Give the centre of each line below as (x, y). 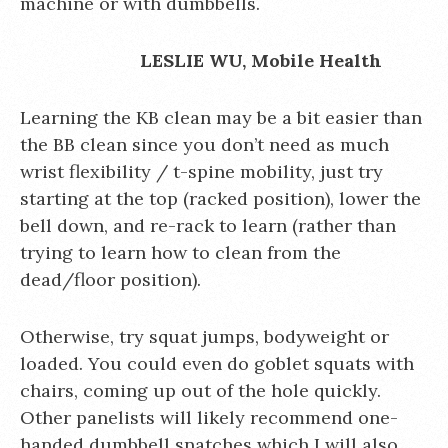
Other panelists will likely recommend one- (209, 417)
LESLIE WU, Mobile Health (261, 60)
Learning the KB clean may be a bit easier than (221, 117)
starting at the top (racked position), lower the (220, 198)
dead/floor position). (110, 279)
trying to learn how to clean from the (180, 252)
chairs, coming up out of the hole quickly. (200, 390)
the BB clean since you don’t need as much (204, 144)
